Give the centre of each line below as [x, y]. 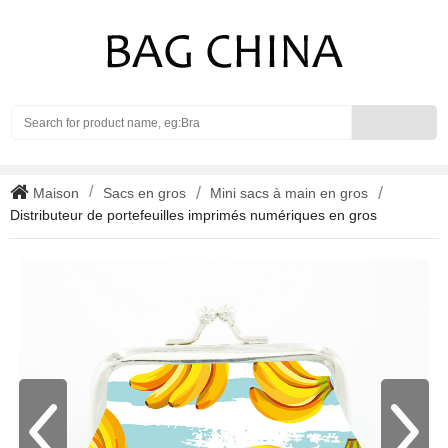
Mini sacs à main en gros [289, 193]
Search [373, 114]
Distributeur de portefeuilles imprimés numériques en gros [193, 215]
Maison [54, 193]
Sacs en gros [144, 193]
